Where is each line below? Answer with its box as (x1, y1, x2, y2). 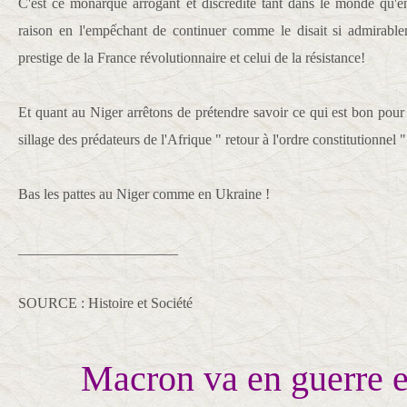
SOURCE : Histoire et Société (18, 295, 193, 311)
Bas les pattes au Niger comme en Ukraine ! (18, 186, 270, 202)
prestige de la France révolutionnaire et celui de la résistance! (18, 50, 365, 65)
